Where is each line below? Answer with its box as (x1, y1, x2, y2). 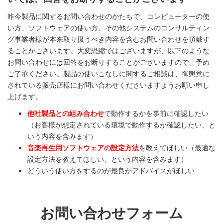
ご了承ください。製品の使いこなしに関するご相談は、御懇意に (7, 68, 210, 78)
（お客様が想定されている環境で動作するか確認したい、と (27, 119, 216, 129)
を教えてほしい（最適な (139, 142, 216, 152)
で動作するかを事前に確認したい (104, 108, 209, 118)
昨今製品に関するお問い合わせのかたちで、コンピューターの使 (7, 10, 210, 21)
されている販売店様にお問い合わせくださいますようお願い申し (7, 79, 210, 90)
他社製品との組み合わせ (27, 108, 104, 118)
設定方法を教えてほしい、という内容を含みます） (27, 154, 188, 164)
